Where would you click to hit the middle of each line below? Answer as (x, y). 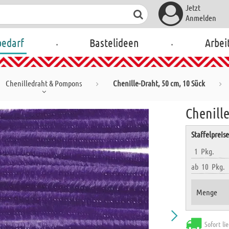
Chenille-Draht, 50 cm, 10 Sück (159, 83)
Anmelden (201, 18)
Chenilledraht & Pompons (44, 83)
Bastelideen (114, 42)
